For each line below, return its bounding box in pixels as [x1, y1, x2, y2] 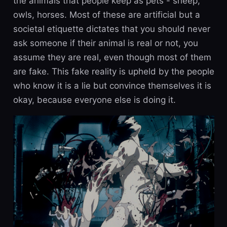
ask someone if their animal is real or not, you [13, 37, 198, 48]
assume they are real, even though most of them [13, 52, 211, 62]
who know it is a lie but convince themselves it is [13, 80, 211, 91]
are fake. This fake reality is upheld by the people [13, 66, 214, 77]
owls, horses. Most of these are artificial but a [13, 9, 200, 20]
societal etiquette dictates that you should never [13, 23, 210, 34]
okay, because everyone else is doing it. [13, 94, 176, 105]
